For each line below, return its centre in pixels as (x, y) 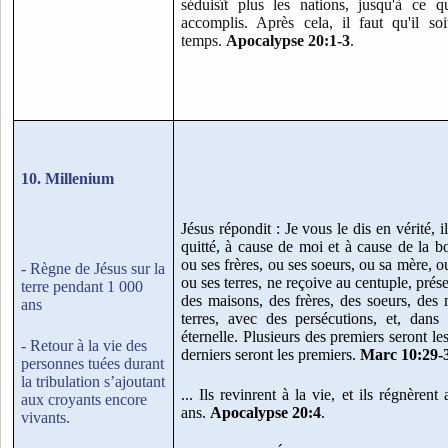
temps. (203, 41)
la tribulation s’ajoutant (93, 381)
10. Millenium (67, 179)
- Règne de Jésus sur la (93, 269)
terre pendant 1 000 (82, 287)
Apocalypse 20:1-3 (288, 41)
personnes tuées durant (92, 363)
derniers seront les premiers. (270, 354)
